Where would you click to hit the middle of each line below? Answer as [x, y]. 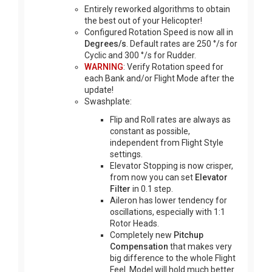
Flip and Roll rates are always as [170, 119]
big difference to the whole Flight [173, 258]
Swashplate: [108, 101]
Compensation [139, 246]
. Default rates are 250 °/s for [182, 43]
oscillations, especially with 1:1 [168, 212]
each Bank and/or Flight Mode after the [159, 78]
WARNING [104, 66]
